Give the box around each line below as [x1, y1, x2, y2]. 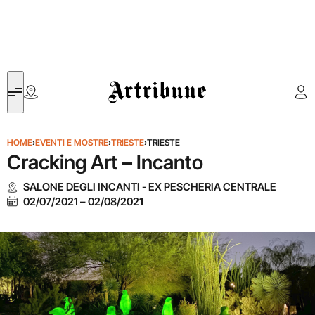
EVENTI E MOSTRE [35, 137, 108, 148]
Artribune [108, 72, 150, 86]
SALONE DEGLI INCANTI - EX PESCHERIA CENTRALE [22, 180, 276, 193]
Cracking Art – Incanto [7, 150, 203, 174]
